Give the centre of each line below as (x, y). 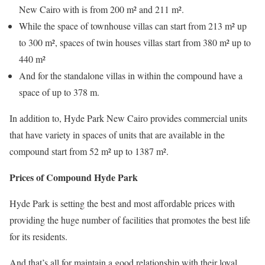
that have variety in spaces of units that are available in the (117, 135)
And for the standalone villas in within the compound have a (131, 76)
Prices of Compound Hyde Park (74, 177)
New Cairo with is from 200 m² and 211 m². (101, 9)
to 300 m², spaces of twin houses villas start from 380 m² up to (135, 43)
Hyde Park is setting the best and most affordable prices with (122, 203)
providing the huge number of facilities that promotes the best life (130, 220)
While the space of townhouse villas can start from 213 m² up (133, 26)
